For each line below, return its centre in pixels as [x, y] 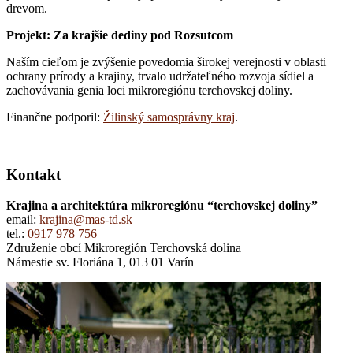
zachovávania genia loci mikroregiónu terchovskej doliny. [149, 91]
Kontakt [33, 175]
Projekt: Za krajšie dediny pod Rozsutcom [120, 35]
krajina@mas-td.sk [86, 219]
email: [23, 219]
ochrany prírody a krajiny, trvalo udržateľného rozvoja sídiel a [160, 76]
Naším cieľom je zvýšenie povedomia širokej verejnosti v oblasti [166, 62]
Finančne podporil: [55, 117]
